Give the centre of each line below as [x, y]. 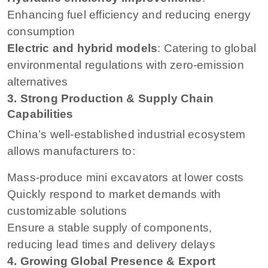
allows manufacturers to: [71, 151]
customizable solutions [67, 211]
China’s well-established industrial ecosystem [127, 134]
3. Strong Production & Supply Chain [111, 98]
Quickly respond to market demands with [114, 194]
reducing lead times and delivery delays [111, 244]
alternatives [38, 81]
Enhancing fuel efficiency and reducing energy [129, 14]
